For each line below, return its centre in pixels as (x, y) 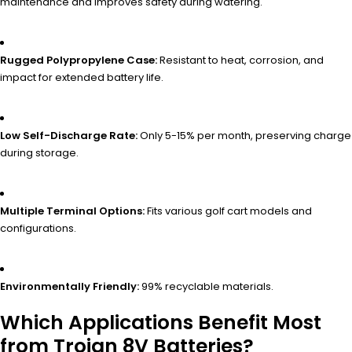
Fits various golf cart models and (228, 211)
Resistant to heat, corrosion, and (240, 60)
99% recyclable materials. (206, 286)
